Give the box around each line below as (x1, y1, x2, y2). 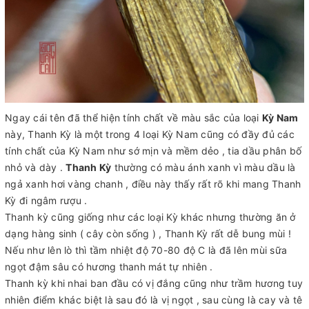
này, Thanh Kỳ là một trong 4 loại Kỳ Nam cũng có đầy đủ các (5, 128, 295, 140)
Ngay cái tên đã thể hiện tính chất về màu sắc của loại (5, 111, 262, 123)
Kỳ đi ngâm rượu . (5, 194, 88, 206)
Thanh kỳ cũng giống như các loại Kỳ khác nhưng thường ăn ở (5, 210, 296, 223)
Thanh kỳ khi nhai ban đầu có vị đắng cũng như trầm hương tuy (5, 277, 303, 289)
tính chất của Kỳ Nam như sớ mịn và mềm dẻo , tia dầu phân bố (5, 144, 301, 157)
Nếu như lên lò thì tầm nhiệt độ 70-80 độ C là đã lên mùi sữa (5, 243, 287, 256)
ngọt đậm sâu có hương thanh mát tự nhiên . (5, 260, 213, 272)
